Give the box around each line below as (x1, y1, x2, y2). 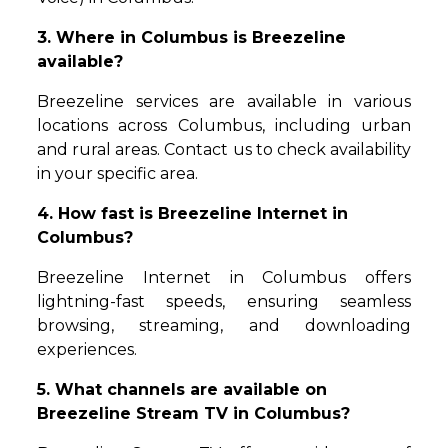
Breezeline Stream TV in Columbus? (37, 404, 351, 424)
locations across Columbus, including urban (37, 116, 411, 136)
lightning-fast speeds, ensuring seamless (37, 292, 411, 312)
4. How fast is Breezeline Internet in (37, 204, 349, 224)
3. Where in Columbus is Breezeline (37, 28, 347, 48)
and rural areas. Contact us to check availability (37, 140, 411, 160)
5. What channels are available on (37, 380, 328, 400)
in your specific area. (37, 164, 199, 184)
